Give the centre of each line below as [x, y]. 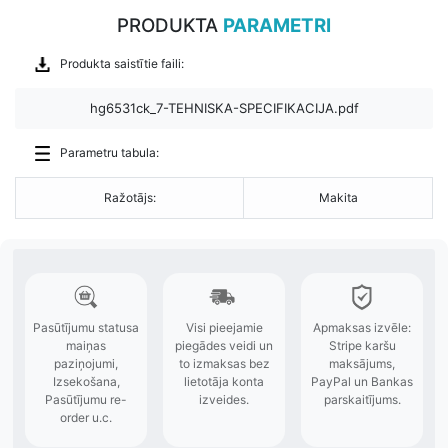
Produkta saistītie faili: [122, 63]
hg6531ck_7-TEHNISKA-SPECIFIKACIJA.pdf [224, 107]
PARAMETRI [277, 26]
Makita [338, 197]
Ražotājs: [129, 197]
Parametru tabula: [109, 152]
